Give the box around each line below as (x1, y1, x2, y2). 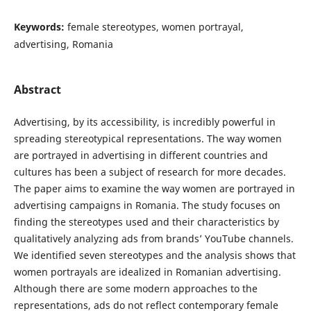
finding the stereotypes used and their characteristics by (13, 215, 279, 229)
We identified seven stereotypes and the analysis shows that (13, 249, 296, 262)
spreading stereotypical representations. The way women (13, 132, 282, 146)
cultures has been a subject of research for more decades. (13, 165, 286, 179)
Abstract (13, 82, 61, 98)
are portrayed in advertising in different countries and (13, 149, 268, 162)
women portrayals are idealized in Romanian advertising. (13, 265, 281, 279)
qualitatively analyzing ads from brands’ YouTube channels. (13, 232, 294, 246)
